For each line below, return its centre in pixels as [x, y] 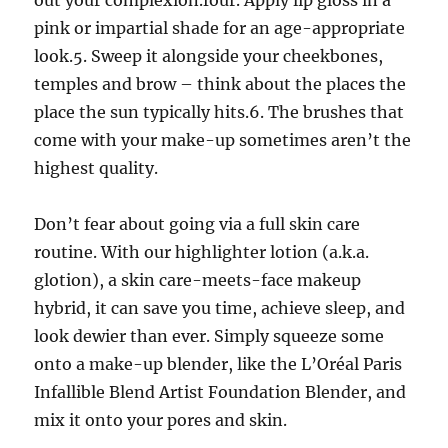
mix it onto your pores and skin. [161, 420]
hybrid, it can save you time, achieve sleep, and [220, 308]
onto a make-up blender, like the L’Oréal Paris [218, 364]
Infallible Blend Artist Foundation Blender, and [220, 392]
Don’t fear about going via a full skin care [197, 224]
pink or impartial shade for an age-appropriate [220, 28]
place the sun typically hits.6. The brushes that [219, 112]
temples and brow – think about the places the [220, 84]
